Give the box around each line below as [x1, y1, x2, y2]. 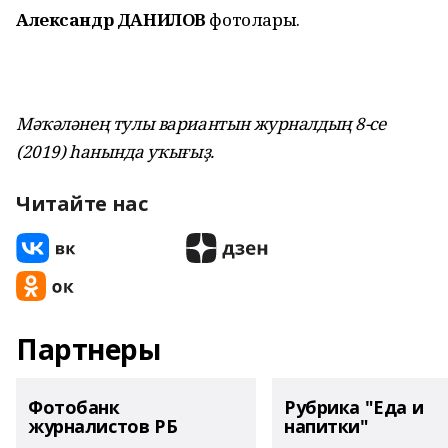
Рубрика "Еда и [284, 395, 424, 419]
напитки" [284, 414, 369, 438]
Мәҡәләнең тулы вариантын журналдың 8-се [16, 112, 386, 135]
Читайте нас [16, 190, 148, 217]
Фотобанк [28, 395, 120, 419]
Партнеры [16, 330, 161, 368]
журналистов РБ [28, 414, 178, 438]
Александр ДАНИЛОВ [16, 8, 206, 31]
